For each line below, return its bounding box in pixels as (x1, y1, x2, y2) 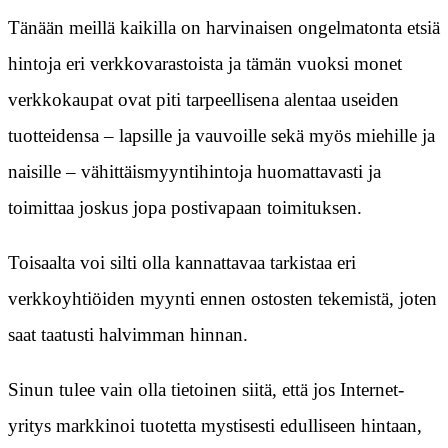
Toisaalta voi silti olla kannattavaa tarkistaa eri (8, 252, 356, 274)
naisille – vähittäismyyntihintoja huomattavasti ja (8, 161, 381, 183)
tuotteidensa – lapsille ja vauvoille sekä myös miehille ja (8, 125, 435, 147)
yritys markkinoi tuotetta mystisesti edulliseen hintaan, (8, 415, 422, 437)
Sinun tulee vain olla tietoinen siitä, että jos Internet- (8, 379, 404, 401)
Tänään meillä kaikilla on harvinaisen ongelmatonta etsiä (8, 17, 440, 39)
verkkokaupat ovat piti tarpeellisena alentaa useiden (8, 89, 399, 111)
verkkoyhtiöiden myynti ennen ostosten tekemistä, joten (8, 288, 437, 310)
